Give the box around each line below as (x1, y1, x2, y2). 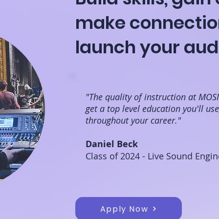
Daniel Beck (86, 138, 138, 150)
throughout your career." (86, 114, 181, 126)
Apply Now (100, 203, 149, 215)
